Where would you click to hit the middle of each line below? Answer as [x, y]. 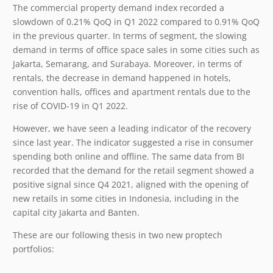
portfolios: [34, 249]
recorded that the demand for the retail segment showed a [133, 171]
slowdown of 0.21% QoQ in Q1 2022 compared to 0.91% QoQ [136, 22]
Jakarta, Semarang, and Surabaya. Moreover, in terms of [127, 64]
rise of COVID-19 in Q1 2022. [70, 106]
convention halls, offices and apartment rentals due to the [132, 92]
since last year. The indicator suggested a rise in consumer [133, 143]
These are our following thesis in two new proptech [118, 235]
